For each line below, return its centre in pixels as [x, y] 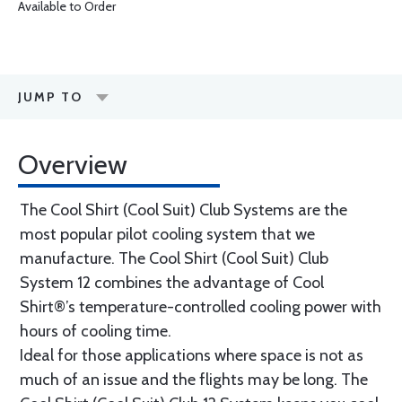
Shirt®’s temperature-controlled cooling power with [201, 307]
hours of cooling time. [96, 331]
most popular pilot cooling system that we [167, 234]
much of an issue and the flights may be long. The [194, 380]
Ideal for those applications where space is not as [192, 355]
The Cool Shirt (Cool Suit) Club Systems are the [184, 210]
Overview [73, 165]
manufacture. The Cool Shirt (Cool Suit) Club [174, 258]
